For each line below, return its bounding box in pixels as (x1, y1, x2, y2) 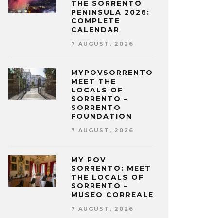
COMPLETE (71, 16, 120, 25)
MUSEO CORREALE (71, 190, 154, 199)
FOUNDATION (71, 112, 132, 121)
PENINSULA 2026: (71, 7, 150, 17)
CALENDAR (71, 25, 120, 34)
